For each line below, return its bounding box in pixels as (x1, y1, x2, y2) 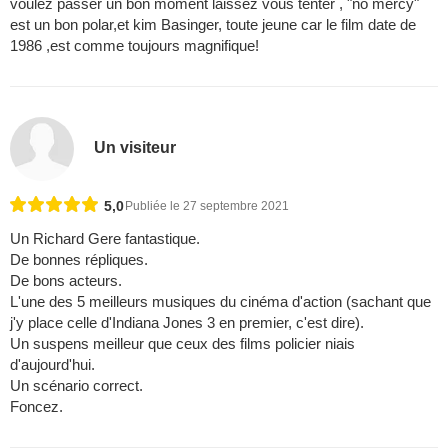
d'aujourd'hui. (10, 356, 95, 374)
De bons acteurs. (10, 272, 122, 290)
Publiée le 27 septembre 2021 (125, 199, 289, 214)
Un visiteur (94, 138, 177, 156)
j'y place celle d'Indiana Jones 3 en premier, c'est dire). (10, 314, 364, 332)
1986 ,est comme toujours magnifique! (10, 36, 259, 54)
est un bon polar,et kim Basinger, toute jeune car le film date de (10, 15, 416, 33)
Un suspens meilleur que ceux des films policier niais (10, 335, 355, 353)
